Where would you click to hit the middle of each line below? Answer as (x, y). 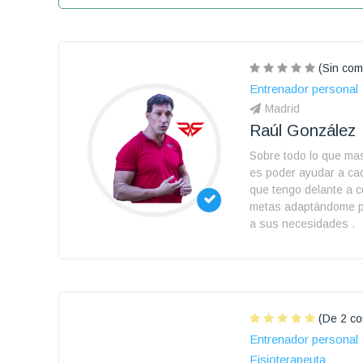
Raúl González (303, 130)
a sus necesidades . (302, 224)
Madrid (282, 109)
